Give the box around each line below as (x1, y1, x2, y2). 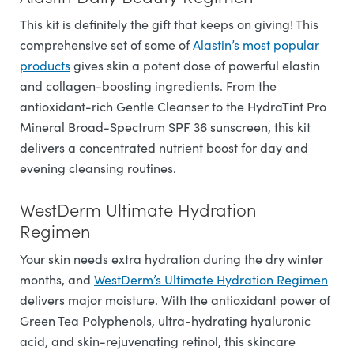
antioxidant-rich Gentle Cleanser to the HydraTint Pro (20, 98, 326, 115)
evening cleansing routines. (20, 160, 179, 176)
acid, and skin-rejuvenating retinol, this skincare (20, 333, 296, 349)
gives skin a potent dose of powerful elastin (70, 57, 320, 73)
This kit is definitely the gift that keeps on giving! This (20, 16, 318, 32)
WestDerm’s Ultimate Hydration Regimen (94, 271, 328, 288)
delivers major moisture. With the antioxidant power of (20, 292, 330, 308)
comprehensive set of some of (20, 36, 193, 53)
